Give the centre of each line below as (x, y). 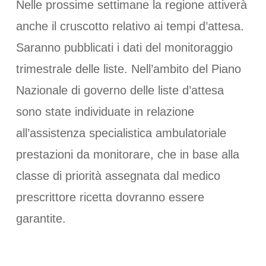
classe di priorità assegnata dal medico (118, 176)
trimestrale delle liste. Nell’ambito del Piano (128, 69)
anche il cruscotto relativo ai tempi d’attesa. (130, 26)
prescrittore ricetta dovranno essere (110, 197)
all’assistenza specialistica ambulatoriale (121, 133)
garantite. (41, 218)
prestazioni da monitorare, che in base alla (127, 154)
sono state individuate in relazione (105, 112)
